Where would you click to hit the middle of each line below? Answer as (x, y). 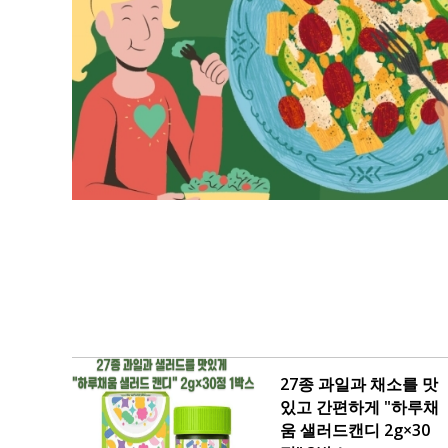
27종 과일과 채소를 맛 (359, 384)
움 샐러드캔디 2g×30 (355, 430)
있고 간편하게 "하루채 (359, 407)
